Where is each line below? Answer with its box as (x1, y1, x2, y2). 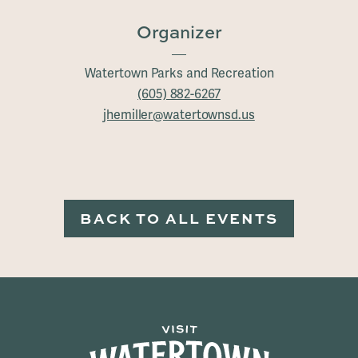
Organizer (136, 19, 222, 44)
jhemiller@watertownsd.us (103, 105, 255, 123)
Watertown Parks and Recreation (84, 64, 274, 82)
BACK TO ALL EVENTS (80, 207, 278, 229)
